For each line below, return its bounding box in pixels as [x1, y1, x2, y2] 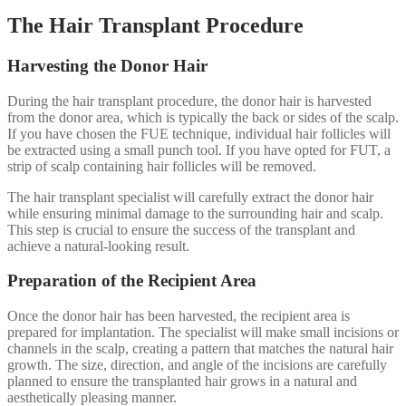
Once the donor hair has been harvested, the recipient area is [7, 308, 350, 324]
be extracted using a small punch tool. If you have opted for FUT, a [7, 141, 391, 158]
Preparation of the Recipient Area [7, 271, 256, 291]
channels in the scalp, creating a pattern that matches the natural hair [7, 341, 393, 356]
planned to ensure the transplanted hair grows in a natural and [7, 373, 357, 389]
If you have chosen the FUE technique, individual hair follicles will [7, 125, 391, 141]
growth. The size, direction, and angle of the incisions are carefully [7, 357, 387, 372]
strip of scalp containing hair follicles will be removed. [7, 158, 316, 174]
